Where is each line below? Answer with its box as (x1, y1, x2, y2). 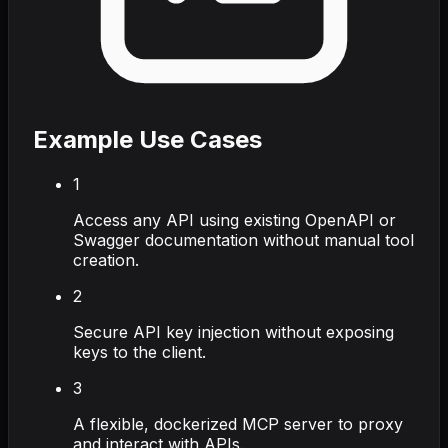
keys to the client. (73, 341, 206, 362)
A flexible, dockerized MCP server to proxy (73, 413, 403, 434)
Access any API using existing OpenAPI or (73, 209, 396, 230)
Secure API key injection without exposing (73, 321, 394, 342)
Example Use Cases (33, 124, 262, 154)
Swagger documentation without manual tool (73, 229, 414, 250)
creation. (73, 249, 139, 270)
